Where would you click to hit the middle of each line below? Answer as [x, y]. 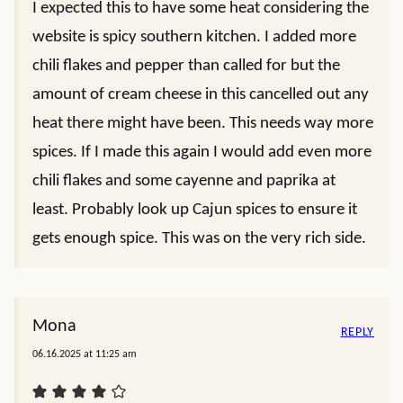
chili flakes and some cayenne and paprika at [184, 181]
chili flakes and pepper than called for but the [186, 66]
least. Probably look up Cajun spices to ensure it [195, 210]
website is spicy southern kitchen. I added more [194, 37]
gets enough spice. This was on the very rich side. [199, 239]
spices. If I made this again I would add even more [202, 152]
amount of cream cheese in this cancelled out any [201, 95]
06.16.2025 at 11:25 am [85, 354]
